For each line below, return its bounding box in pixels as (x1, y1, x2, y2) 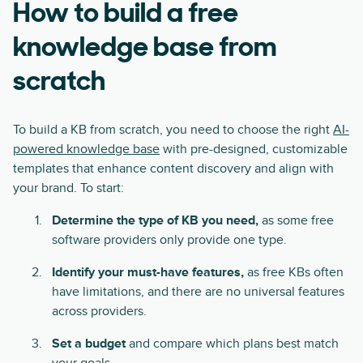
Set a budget (52, 335, 129, 352)
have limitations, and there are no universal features (52, 284, 344, 300)
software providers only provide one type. (52, 232, 287, 248)
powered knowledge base (13, 141, 160, 157)
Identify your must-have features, (52, 264, 247, 280)
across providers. (52, 303, 147, 319)
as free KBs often (247, 264, 344, 280)
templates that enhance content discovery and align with (13, 160, 334, 177)
